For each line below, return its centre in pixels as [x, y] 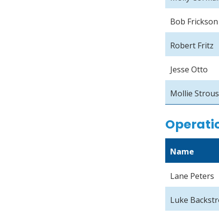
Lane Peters [192, 176]
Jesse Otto [189, 70]
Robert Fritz [192, 46]
